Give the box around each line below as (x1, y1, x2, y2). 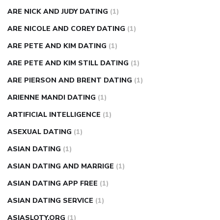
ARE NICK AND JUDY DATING (7, 7, 108, 17)
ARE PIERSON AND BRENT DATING (7, 76, 132, 85)
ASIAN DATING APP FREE (7, 179, 98, 189)
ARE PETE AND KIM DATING (7, 41, 107, 51)
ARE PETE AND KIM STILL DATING (7, 58, 129, 68)
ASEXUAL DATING (7, 127, 72, 137)
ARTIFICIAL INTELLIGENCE (7, 110, 101, 120)
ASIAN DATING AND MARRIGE (7, 162, 114, 171)
